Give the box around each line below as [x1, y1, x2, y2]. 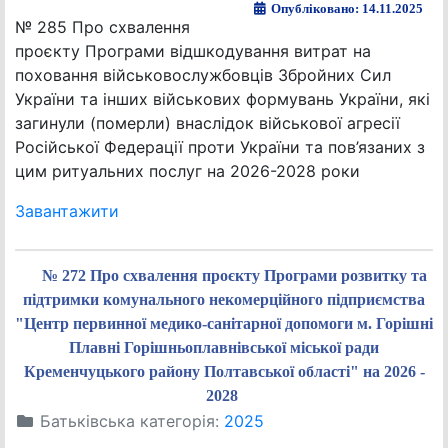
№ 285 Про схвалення [15, 17, 190, 37]
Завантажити [15, 201, 119, 221]
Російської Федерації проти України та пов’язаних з [15, 137, 425, 157]
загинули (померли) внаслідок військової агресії [15, 113, 400, 133]
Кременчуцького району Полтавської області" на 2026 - [23, 363, 425, 380]
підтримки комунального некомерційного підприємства [23, 291, 425, 308]
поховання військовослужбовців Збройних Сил [15, 65, 391, 85]
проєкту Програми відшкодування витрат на [15, 41, 371, 61]
